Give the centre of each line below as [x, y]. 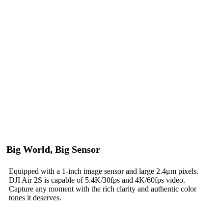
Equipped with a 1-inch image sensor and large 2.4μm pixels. [104, 171]
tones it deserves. [35, 197]
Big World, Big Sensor [53, 149]
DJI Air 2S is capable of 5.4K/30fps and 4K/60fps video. [97, 180]
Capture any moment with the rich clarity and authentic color [103, 189]
